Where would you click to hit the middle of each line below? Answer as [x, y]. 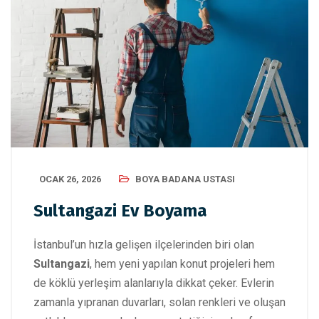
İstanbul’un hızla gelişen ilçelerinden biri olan [144, 244]
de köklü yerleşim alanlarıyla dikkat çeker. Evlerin [154, 283]
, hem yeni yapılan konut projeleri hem [182, 263]
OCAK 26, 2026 [70, 179]
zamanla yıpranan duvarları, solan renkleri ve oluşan [159, 302]
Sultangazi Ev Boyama [120, 210]
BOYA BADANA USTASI [185, 179]
